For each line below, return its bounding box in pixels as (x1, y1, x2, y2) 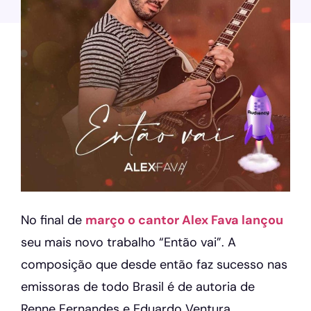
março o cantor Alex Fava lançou (85, 212, 283, 228)
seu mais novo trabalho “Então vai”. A (21, 234, 236, 251)
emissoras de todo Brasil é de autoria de (21, 278, 255, 295)
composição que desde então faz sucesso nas (21, 256, 287, 273)
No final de (21, 212, 85, 228)
